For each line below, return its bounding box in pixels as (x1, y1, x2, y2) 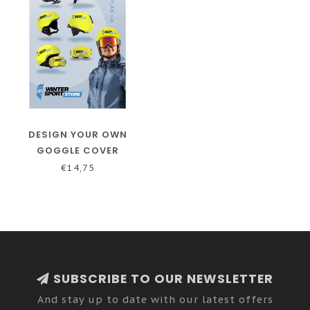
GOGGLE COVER (36, 143, 119, 157)
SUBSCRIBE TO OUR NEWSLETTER (50, 270, 273, 287)
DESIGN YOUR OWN (28, 127, 127, 141)
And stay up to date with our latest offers (37, 292, 273, 306)
